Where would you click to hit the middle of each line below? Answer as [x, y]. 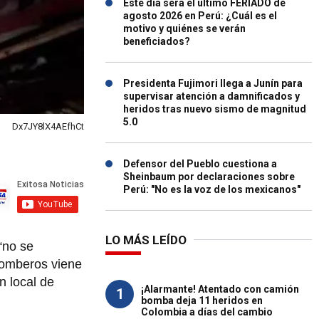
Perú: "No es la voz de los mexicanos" [212, 189]
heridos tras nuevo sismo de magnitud [215, 109]
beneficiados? [157, 41]
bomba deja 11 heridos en [202, 300]
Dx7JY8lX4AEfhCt [48, 127]
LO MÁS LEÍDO [146, 240]
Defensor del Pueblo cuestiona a [200, 164]
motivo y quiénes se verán [184, 28]
